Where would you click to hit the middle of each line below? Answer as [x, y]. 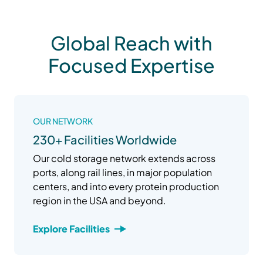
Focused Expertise [131, 65]
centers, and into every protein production [126, 186]
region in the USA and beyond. [100, 200]
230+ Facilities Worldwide [105, 139]
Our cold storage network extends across [124, 158]
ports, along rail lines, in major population [122, 172]
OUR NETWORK [63, 121]
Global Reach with [131, 43]
